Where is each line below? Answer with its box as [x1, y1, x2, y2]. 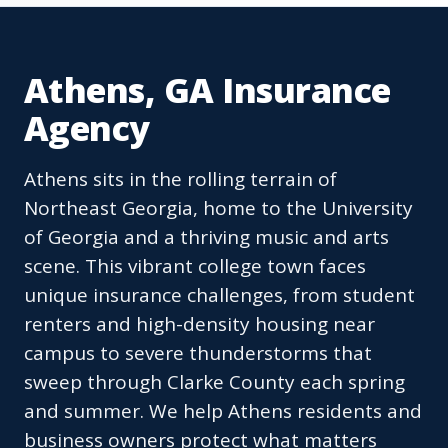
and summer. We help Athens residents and [24, 398, 422, 425]
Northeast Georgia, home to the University [24, 195, 413, 222]
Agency [24, 105, 150, 152]
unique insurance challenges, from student [24, 282, 415, 309]
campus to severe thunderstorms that [24, 340, 372, 367]
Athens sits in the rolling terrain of [24, 166, 337, 193]
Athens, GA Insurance [24, 67, 391, 114]
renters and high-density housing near [24, 311, 375, 338]
